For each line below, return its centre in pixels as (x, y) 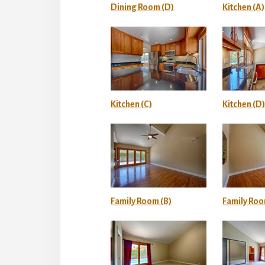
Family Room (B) (141, 201)
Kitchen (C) (131, 104)
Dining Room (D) (142, 7)
